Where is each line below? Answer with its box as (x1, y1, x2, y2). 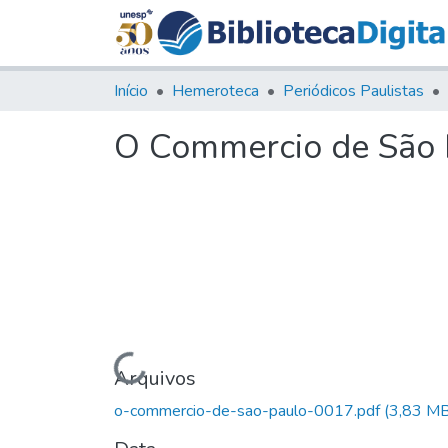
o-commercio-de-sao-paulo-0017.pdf (114, 399, 384, 422)
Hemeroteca (172, 79, 259, 102)
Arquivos (114, 364, 196, 392)
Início (114, 79, 148, 102)
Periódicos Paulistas (283, 79, 424, 102)
